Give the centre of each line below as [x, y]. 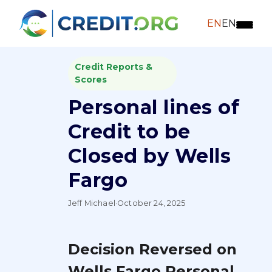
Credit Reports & [113, 67]
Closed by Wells [150, 156]
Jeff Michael [92, 203]
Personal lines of [154, 107]
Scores [90, 80]
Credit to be [129, 131]
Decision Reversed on [152, 249]
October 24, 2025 [151, 203]
